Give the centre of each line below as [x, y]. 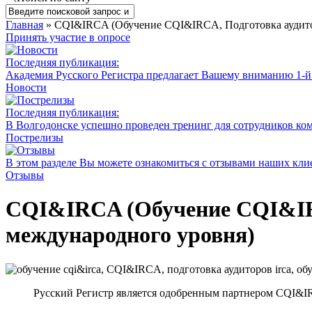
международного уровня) [130, 235]
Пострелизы [34, 138]
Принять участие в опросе [68, 37]
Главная [24, 25]
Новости [26, 87]
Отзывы [25, 175]
